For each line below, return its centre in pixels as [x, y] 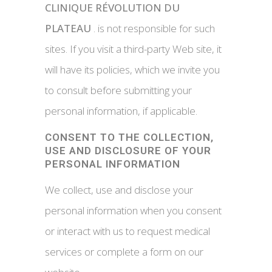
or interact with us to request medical [127, 231]
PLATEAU [68, 28]
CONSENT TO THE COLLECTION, [129, 137]
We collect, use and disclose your [119, 190]
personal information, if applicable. [121, 111]
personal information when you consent [133, 210]
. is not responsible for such [153, 28]
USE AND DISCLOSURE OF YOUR [128, 151]
